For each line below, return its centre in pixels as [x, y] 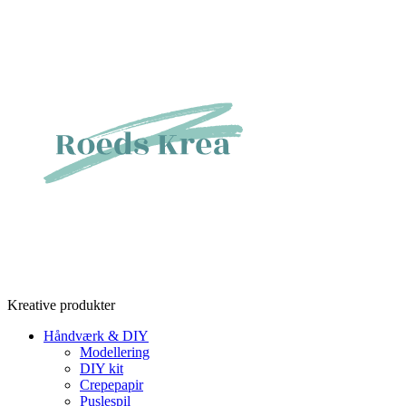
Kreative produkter [61, 305]
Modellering [115, 352]
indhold [28, 47]
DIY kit [101, 368]
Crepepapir [111, 385]
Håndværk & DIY [96, 336]
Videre [25, 14]
